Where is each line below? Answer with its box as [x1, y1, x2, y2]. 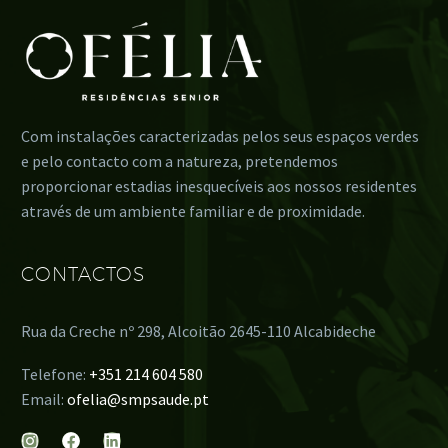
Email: [21, 388, 67, 409]
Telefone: [21, 363, 89, 384]
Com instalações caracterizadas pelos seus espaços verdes [21, 126, 419, 147]
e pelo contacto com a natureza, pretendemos [21, 151, 338, 172]
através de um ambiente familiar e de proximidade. [21, 201, 365, 222]
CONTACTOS [21, 263, 145, 286]
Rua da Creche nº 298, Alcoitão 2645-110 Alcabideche [21, 321, 376, 342]
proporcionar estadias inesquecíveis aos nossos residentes [21, 176, 417, 197]
